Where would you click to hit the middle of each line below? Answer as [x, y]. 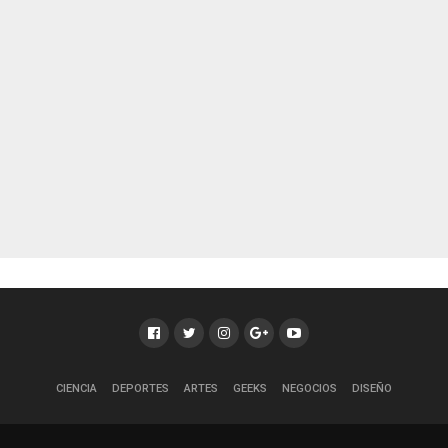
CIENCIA [76, 389]
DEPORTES [140, 389]
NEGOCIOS [309, 389]
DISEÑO [372, 389]
